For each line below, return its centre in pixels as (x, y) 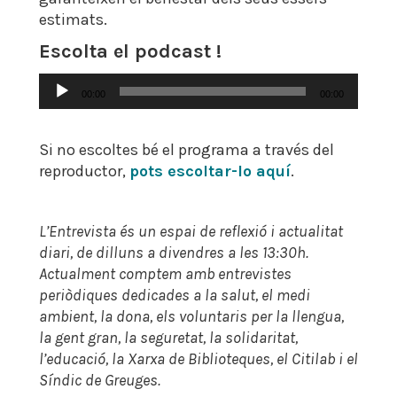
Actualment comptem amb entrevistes (165, 274)
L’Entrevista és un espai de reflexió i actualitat (191, 231)
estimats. (73, 19)
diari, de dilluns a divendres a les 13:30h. (174, 253)
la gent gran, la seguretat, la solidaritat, (168, 338)
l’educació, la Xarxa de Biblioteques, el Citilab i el (198, 359)
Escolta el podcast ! (130, 51)
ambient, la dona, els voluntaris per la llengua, (191, 316)
